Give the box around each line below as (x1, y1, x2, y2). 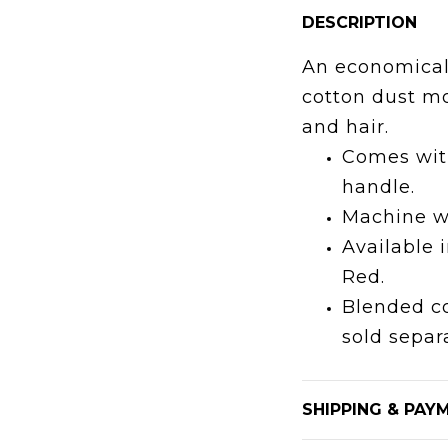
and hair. (301, 116, 389, 138)
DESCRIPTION (301, 13, 417, 32)
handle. (341, 176, 415, 198)
